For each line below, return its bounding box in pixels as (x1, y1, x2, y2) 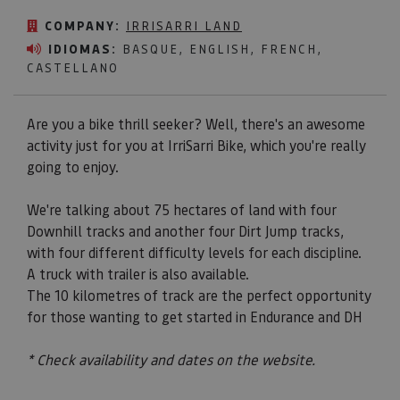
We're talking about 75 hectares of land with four (27, 200, 337, 220)
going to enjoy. (27, 157, 119, 177)
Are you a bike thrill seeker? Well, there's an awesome (27, 114, 365, 134)
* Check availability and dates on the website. (27, 350, 315, 370)
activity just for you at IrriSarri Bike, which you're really (27, 136, 366, 155)
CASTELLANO (27, 59, 119, 76)
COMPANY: (45, 17, 121, 35)
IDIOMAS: (48, 40, 117, 58)
